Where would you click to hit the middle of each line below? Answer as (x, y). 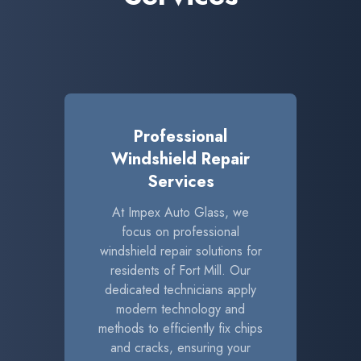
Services (180, 182)
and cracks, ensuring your (180, 348)
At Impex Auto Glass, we (180, 212)
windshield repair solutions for (180, 251)
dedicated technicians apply (180, 290)
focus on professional (180, 232)
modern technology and (180, 309)
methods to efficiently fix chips (180, 328)
